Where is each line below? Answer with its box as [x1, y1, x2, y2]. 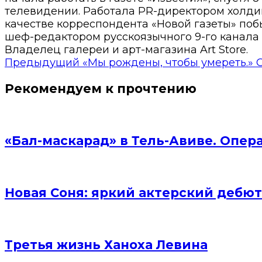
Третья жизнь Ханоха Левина [5, 237, 208, 253]
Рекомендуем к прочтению [5, 81, 196, 96]
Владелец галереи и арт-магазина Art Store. [5, 43, 248, 56]
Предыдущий [5, 56, 80, 69]
